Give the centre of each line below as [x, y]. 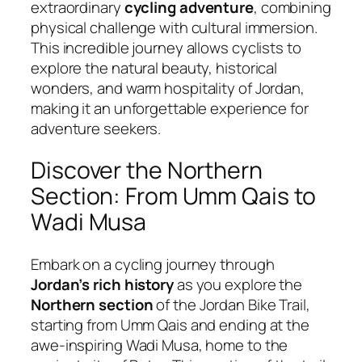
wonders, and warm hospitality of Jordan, [168, 88]
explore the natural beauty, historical [154, 67]
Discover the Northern [147, 170]
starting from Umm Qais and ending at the [170, 324]
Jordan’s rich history [102, 284]
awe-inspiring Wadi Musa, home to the [160, 345]
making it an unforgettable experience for [170, 108]
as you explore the [238, 284]
